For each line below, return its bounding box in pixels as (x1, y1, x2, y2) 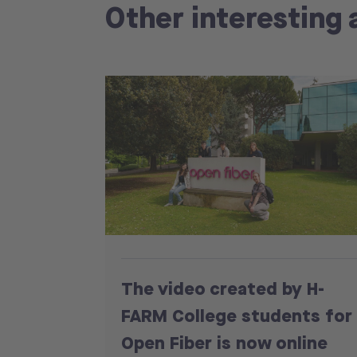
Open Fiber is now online (121, 330, 328, 355)
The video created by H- (121, 276, 324, 301)
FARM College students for (121, 303, 352, 328)
